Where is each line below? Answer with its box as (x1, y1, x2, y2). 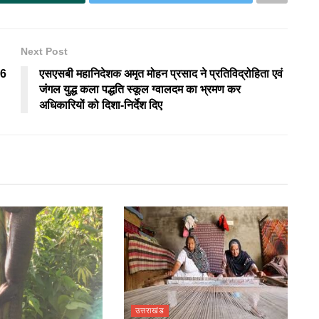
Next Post (21, 46, 68, 58)
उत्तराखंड (135, 305, 164, 315)
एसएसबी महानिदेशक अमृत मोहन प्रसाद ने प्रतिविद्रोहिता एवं (39, 68, 283, 80)
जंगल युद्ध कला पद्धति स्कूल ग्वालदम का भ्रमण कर (39, 83, 241, 96)
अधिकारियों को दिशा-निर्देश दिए (39, 99, 162, 112)
